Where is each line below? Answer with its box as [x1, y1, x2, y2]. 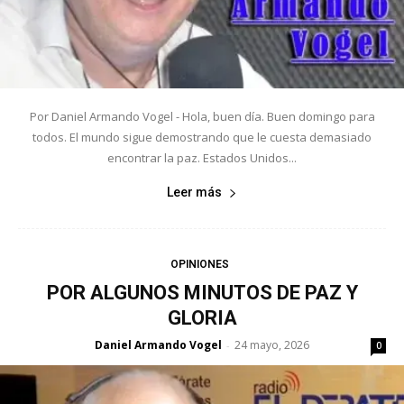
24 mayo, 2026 [234, 337, 309, 353]
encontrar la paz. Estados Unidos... [107, 150, 297, 167]
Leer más [167, 185, 222, 200]
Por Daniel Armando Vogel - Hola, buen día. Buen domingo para [29, 108, 375, 125]
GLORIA [167, 307, 237, 330]
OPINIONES [170, 258, 229, 271]
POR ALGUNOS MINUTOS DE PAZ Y [46, 281, 358, 305]
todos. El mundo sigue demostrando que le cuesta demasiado [32, 129, 372, 146]
